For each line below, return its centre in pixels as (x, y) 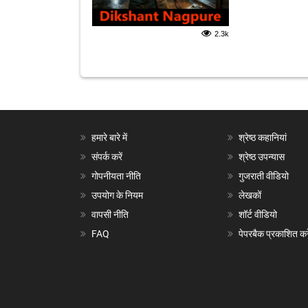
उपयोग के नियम (117, 195)
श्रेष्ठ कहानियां (262, 137)
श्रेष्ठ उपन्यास (261, 157)
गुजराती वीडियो (263, 176)
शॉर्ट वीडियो (257, 214)
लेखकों (250, 195)
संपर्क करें (107, 157)
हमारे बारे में (109, 137)
